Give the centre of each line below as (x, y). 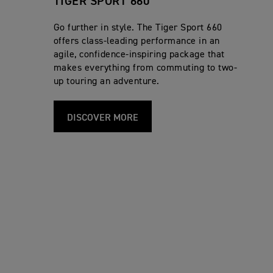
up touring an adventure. (106, 81)
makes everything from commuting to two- (145, 68)
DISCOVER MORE (102, 118)
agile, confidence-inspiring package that (139, 55)
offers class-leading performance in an (136, 41)
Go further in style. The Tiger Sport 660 (138, 28)
